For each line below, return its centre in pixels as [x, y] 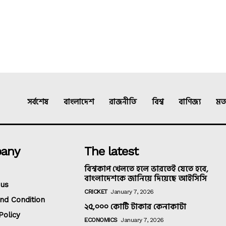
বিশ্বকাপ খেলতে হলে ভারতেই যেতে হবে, [147, 169]
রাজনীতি [123, 102]
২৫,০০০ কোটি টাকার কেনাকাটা [135, 207]
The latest [111, 152]
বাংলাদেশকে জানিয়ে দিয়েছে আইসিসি [146, 179]
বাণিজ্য [190, 102]
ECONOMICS [101, 220]
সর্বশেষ [38, 102]
